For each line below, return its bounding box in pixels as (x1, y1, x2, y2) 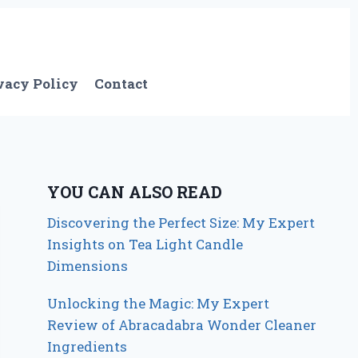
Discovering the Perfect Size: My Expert (47, 213, 316, 232)
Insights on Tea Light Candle (47, 234, 244, 253)
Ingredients (47, 336, 128, 356)
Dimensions (47, 256, 129, 275)
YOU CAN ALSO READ (47, 181, 223, 202)
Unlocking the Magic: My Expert (47, 293, 270, 312)
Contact (94, 74, 149, 93)
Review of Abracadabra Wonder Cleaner (47, 315, 317, 334)
